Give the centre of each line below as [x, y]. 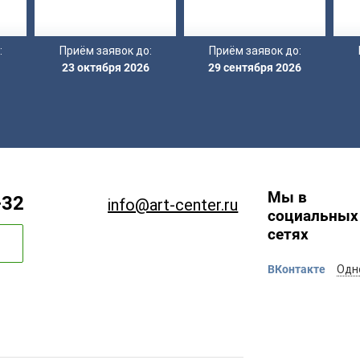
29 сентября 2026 [255, 67]
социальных [313, 216]
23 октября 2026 [105, 67]
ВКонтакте [296, 269]
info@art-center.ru [173, 205]
